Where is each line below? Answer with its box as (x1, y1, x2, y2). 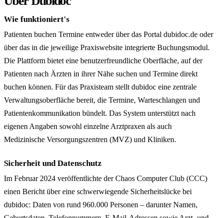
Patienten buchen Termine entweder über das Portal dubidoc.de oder (4, 30, 213, 38)
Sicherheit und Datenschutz (4, 159, 102, 168)
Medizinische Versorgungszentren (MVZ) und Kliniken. (4, 135, 176, 144)
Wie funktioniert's (4, 15, 70, 24)
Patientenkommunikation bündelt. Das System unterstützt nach (4, 109, 196, 117)
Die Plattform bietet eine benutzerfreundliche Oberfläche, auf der (4, 56, 202, 65)
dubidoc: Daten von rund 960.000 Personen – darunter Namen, (4, 200, 198, 209)
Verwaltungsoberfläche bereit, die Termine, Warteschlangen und (4, 96, 200, 104)
